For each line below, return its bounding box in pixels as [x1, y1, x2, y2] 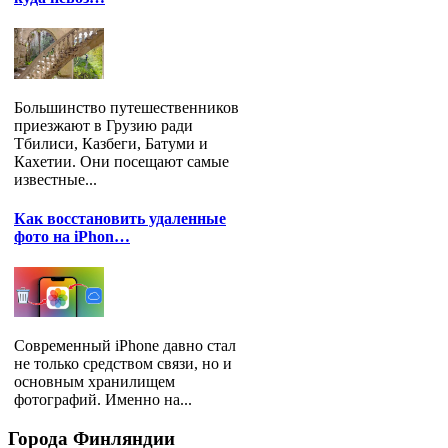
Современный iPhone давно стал [14, 337, 236, 355]
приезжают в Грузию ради [14, 116, 193, 134]
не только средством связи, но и [14, 355, 232, 373]
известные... [14, 170, 97, 188]
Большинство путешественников [14, 98, 239, 116]
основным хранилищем [14, 373, 175, 391]
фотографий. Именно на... [14, 391, 192, 409]
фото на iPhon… [14, 228, 130, 246]
